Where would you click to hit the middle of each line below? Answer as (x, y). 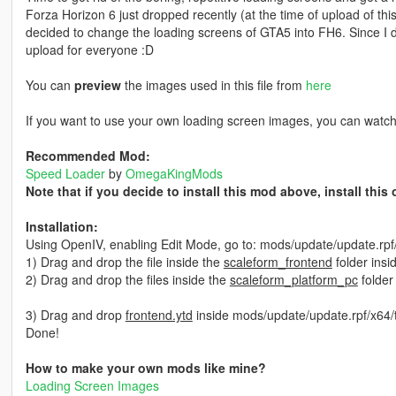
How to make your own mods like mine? (145, 368)
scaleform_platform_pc (293, 280)
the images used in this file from (213, 85)
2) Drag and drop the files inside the (127, 280)
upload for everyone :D (89, 50)
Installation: (61, 227)
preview (97, 85)
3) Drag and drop (75, 315)
